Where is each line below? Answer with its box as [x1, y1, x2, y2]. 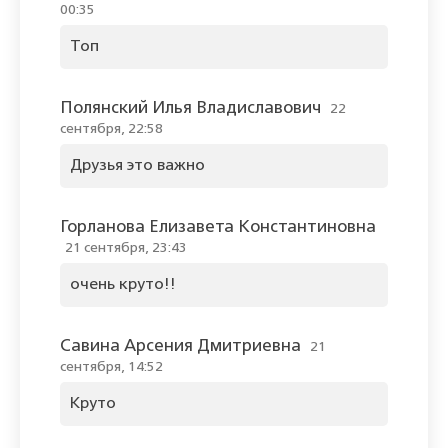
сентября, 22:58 [60, 122, 163, 137]
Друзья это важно [70, 158, 205, 175]
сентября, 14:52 [60, 360, 163, 375]
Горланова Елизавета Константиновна [60, 219, 376, 237]
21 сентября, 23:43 [65, 241, 187, 256]
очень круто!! [70, 277, 176, 294]
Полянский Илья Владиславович [60, 100, 321, 118]
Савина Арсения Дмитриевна [60, 338, 301, 356]
